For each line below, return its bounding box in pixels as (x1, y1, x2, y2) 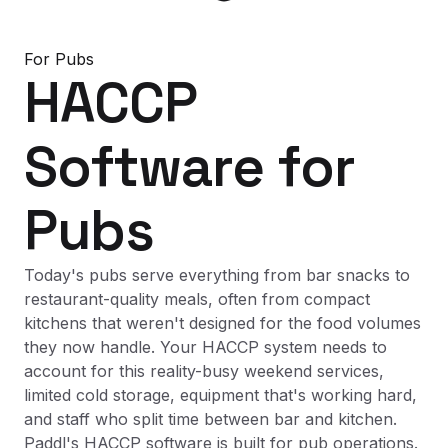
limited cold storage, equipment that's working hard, (24, 385, 417, 405)
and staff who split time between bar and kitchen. (24, 409, 397, 429)
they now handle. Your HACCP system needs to (24, 337, 387, 357)
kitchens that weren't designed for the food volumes (24, 313, 421, 333)
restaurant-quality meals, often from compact (24, 289, 370, 309)
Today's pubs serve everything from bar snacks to (24, 265, 410, 285)
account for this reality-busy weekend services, (24, 361, 384, 381)
